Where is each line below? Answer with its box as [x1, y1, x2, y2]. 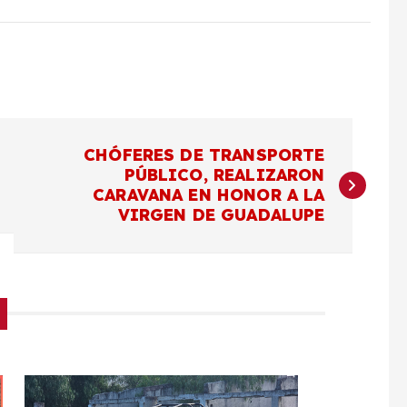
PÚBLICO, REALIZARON [124, 164, 325, 185]
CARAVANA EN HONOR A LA [93, 184, 325, 205]
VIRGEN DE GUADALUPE [117, 203, 325, 225]
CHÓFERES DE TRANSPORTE [84, 144, 325, 165]
